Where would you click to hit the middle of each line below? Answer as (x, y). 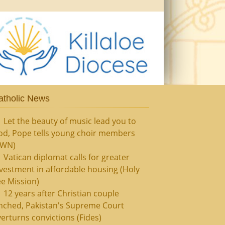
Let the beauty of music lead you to (70, 121)
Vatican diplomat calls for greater (66, 157)
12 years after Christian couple (61, 193)
